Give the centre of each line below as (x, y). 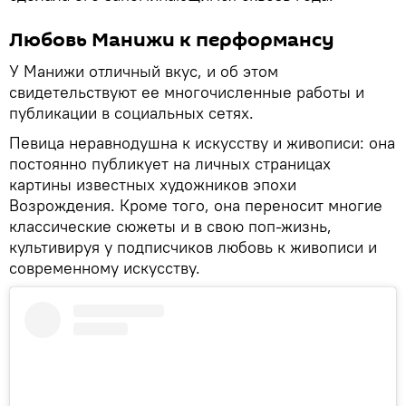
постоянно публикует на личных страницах (170, 164)
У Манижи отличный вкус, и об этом (144, 72)
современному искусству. (105, 268)
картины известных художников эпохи (153, 185)
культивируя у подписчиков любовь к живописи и (193, 247)
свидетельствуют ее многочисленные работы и (187, 92)
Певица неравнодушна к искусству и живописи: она (202, 143)
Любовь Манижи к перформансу (172, 40)
